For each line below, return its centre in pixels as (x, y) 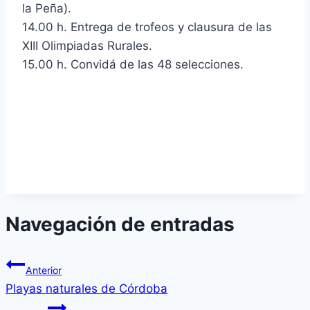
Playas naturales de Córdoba (86, 289)
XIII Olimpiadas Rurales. (87, 45)
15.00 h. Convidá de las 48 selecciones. (133, 64)
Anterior (44, 271)
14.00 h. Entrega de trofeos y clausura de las (147, 27)
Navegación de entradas (120, 224)
